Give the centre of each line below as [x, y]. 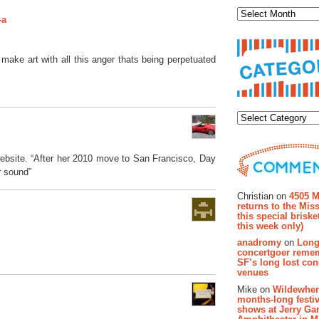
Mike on [255, 290]
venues [253, 273]
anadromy [259, 243]
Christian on [263, 196]
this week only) [270, 226]
